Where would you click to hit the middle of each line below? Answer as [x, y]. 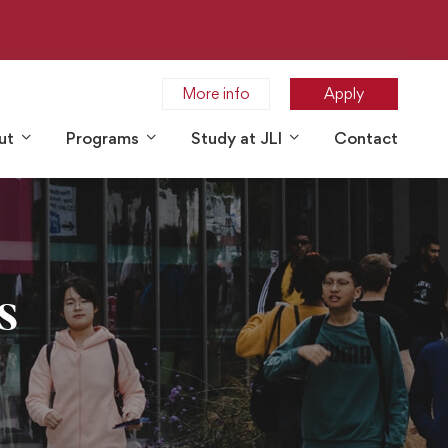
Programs [102, 137]
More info [216, 93]
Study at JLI [236, 137]
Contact [366, 137]
